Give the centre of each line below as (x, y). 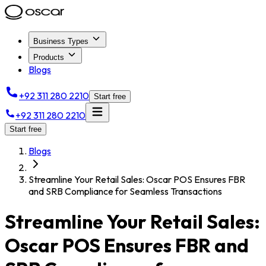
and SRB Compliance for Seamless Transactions (125, 191)
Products (49, 57)
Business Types (61, 41)
